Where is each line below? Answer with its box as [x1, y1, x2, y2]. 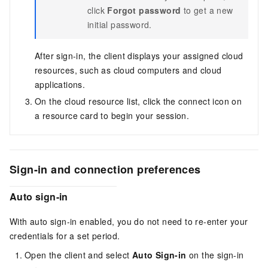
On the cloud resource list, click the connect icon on [35, 95, 242, 107]
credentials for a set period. [10, 230, 120, 242]
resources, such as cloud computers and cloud [35, 63, 222, 76]
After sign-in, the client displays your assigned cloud [35, 49, 243, 62]
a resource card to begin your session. [35, 109, 190, 121]
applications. [35, 78, 86, 90]
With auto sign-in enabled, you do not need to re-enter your [10, 215, 248, 228]
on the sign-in [186, 249, 244, 261]
